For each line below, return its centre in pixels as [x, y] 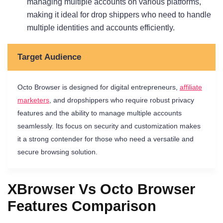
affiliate [191, 87]
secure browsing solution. [57, 152]
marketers [33, 100]
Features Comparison [82, 206]
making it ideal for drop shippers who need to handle [119, 14]
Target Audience [49, 57]
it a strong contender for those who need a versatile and [106, 139]
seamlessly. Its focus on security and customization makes [109, 126]
